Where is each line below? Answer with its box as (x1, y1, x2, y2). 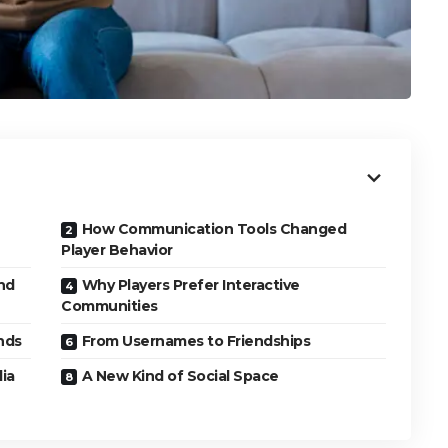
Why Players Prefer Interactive (81, 276, 300, 295)
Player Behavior (61, 241, 173, 260)
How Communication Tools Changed (81, 220, 347, 239)
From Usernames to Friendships (81, 332, 311, 351)
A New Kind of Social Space (81, 367, 279, 386)
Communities (61, 297, 158, 316)
